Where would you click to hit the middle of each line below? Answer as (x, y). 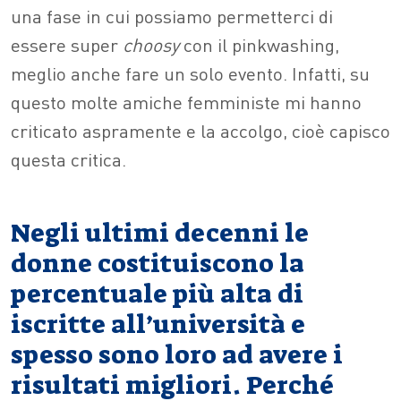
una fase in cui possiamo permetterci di (172, 16)
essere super (67, 45)
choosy (151, 45)
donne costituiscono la (158, 264)
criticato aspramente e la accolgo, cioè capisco (200, 131)
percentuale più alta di (157, 294)
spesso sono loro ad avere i (177, 355)
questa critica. (68, 159)
